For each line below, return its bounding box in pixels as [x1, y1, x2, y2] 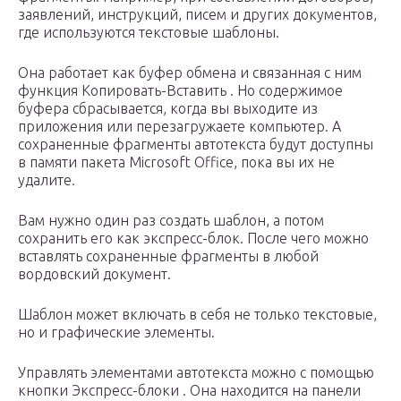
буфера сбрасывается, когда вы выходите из [18, 100, 318, 117]
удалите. [18, 172, 75, 189]
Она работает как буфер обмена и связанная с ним [18, 64, 362, 81]
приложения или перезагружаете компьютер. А [18, 118, 341, 135]
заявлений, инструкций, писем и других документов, [18, 6, 377, 23]
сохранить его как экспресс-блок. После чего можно [18, 230, 369, 247]
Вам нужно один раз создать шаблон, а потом [18, 212, 324, 229]
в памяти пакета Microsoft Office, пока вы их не [18, 154, 335, 171]
